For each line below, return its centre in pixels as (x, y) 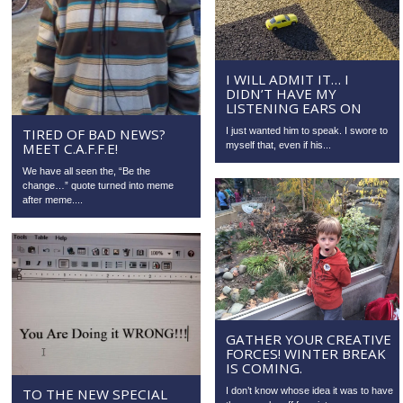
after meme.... (53, 200)
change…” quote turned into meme (99, 186)
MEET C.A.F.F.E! (71, 149)
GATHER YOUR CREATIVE (309, 339)
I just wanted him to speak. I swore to (307, 130)
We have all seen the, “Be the (87, 171)
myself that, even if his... (279, 144)
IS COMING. (264, 367)
